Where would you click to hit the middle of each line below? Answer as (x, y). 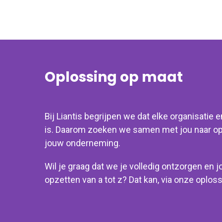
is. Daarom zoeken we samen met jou (119, 129)
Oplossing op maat (114, 77)
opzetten (63, 179)
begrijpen (104, 116)
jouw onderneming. (83, 143)
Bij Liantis (64, 116)
